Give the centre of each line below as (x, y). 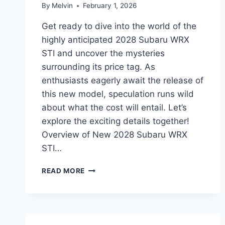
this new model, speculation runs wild (118, 94)
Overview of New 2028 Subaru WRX (115, 135)
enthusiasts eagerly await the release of (123, 81)
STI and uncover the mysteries (103, 53)
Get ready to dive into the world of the (119, 26)
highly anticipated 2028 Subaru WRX (116, 40)
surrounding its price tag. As (98, 67)
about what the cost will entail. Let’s (114, 108)
